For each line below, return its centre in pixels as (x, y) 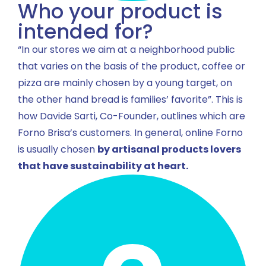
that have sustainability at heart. (103, 166)
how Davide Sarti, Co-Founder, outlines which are (132, 116)
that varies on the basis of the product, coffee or (132, 66)
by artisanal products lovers (169, 150)
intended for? (85, 32)
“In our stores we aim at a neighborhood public (126, 50)
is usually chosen (58, 150)
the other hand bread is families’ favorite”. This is (130, 100)
